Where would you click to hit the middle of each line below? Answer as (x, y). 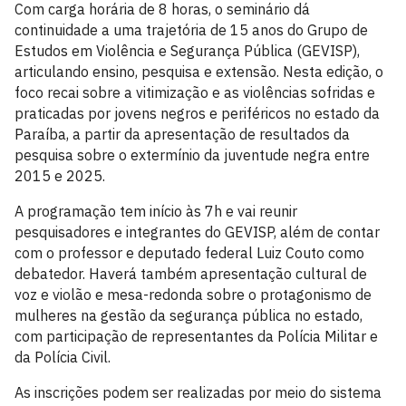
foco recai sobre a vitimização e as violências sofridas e (195, 92)
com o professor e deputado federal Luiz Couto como (189, 252)
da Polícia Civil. (63, 357)
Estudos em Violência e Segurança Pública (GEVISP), (187, 50)
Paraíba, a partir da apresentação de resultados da (182, 134)
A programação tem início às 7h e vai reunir (156, 211)
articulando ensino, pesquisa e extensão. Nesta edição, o (199, 71)
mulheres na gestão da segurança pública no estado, (188, 315)
